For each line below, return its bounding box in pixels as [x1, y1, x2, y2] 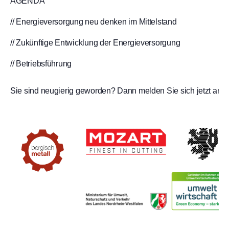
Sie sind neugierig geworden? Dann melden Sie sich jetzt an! [10, 86, 224, 95]
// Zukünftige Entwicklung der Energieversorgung [10, 38, 180, 47]
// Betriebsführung [10, 59, 72, 68]
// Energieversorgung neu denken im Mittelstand [10, 17, 177, 26]
